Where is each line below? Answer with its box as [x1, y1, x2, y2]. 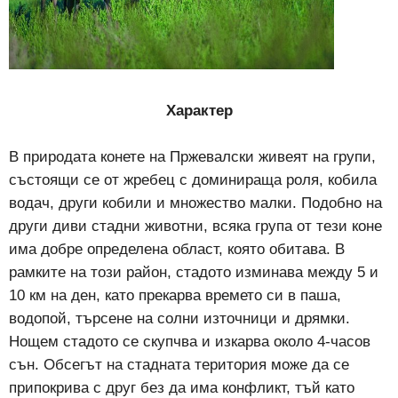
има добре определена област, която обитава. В [9, 240, 345, 258]
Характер [165, 101, 233, 119]
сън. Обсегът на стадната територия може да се [9, 355, 349, 373]
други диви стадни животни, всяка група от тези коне [9, 217, 382, 235]
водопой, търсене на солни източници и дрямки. [9, 309, 350, 327]
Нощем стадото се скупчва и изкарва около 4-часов [9, 332, 370, 350]
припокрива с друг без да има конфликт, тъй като [9, 378, 354, 396]
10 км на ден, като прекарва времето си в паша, [9, 286, 341, 304]
